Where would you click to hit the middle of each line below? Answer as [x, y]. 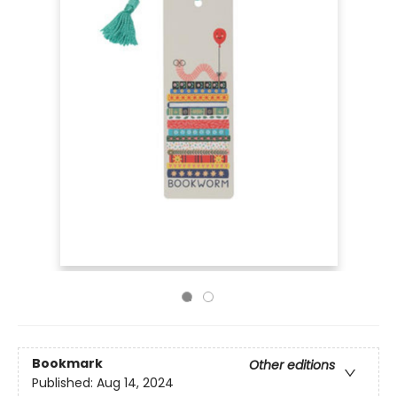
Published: [64, 383]
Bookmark [67, 364]
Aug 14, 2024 [135, 383]
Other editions [292, 366]
